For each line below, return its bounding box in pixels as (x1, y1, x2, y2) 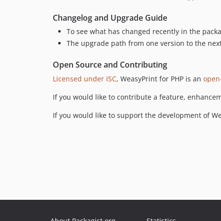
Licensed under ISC (53, 74, 116, 83)
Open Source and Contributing (53, 59, 167, 70)
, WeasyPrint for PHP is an (116, 74, 203, 83)
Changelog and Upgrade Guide (53, 12, 167, 24)
